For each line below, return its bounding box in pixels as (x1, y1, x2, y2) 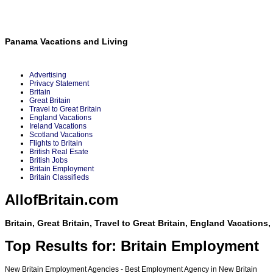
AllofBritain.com (5, 191, 118, 208)
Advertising (29, 71, 66, 80)
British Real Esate (29, 147, 88, 157)
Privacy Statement (29, 79, 89, 88)
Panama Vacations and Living (5, 37, 128, 47)
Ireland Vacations (29, 122, 87, 131)
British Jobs (29, 156, 68, 165)
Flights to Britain (29, 139, 82, 148)
